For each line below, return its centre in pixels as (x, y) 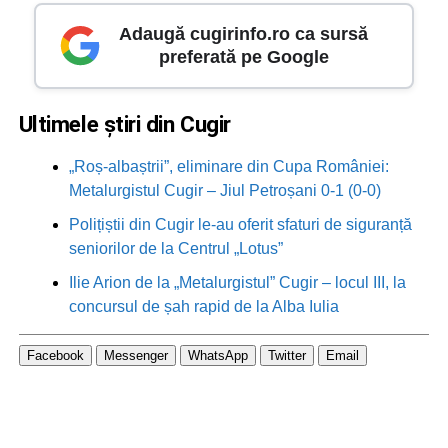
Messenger (135, 355)
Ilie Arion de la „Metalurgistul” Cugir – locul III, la (237, 283)
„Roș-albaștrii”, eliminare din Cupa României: (228, 167)
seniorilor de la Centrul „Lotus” (175, 249)
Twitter (286, 355)
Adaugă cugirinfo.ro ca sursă (244, 34)
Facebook (55, 355)
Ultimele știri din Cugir (124, 124)
